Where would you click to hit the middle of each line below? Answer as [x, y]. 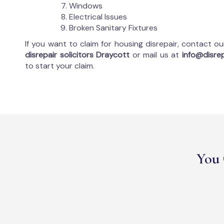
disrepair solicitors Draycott [79, 55]
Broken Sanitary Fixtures [113, 28]
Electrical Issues [98, 17]
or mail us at [157, 55]
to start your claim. [60, 66]
